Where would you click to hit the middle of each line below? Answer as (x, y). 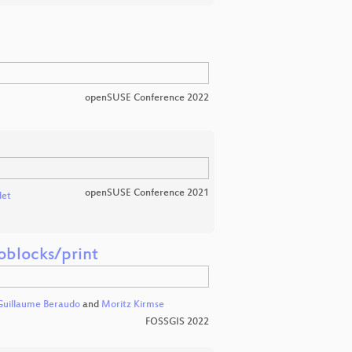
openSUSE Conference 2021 (147, 193)
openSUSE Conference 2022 (147, 98)
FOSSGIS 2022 (177, 323)
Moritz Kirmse (132, 304)
